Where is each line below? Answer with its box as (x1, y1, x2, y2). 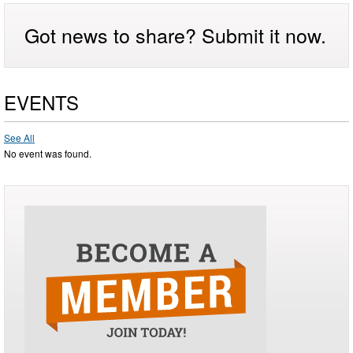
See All (4, 130, 35, 144)
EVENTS (4, 87, 79, 116)
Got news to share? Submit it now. (24, 20, 326, 49)
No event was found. (4, 146, 91, 160)
